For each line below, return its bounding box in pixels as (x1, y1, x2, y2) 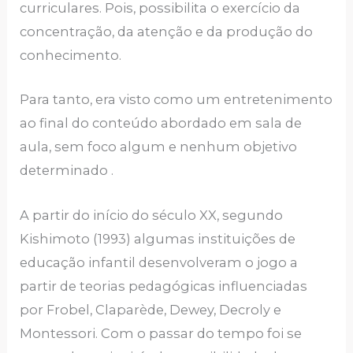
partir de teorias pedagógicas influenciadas (20, 277, 308, 294)
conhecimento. (20, 47, 122, 64)
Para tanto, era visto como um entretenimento (20, 91, 333, 108)
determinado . (20, 162, 114, 179)
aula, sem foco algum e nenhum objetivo (20, 139, 298, 155)
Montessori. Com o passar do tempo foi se (20, 325, 303, 341)
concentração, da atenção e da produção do (20, 24, 314, 40)
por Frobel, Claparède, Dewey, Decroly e (20, 301, 282, 318)
